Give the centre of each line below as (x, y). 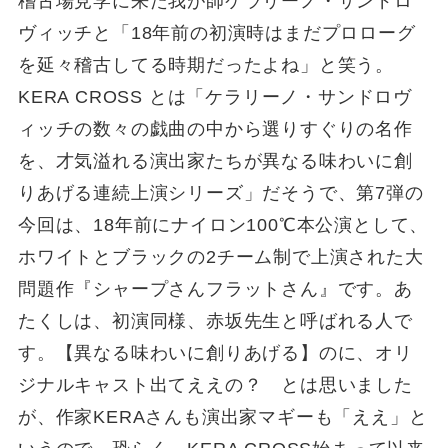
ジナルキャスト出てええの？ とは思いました (215, 384)
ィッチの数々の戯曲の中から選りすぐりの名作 (215, 128)
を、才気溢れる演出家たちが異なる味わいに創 (215, 160)
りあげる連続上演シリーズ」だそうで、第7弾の (220, 192)
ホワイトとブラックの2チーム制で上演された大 (220, 256)
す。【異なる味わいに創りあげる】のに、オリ (215, 352)
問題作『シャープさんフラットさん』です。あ (215, 288)
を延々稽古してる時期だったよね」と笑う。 (206, 64)
